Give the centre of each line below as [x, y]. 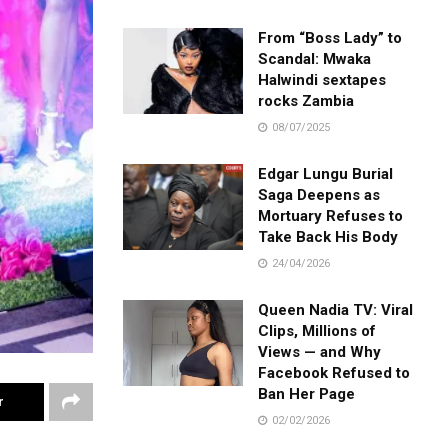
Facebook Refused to [334, 372]
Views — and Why [320, 351]
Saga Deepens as [319, 194]
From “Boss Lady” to [330, 37]
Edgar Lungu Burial [326, 173]
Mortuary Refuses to [331, 215]
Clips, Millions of [317, 330]
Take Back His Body [328, 236]
